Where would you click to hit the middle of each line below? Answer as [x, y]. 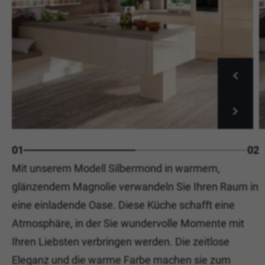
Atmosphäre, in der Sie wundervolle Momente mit [128, 223]
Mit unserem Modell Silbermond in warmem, [116, 168]
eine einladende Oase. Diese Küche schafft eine [123, 205]
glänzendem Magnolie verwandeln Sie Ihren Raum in [135, 187]
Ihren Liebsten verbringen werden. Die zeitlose [121, 242]
